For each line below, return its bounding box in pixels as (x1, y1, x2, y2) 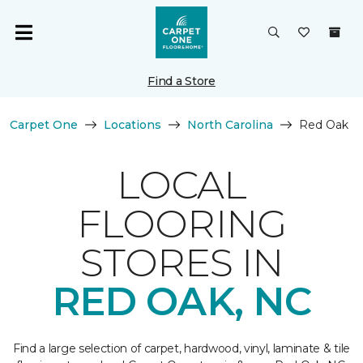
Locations (104, 117, 161, 132)
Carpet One (10, 117, 78, 132)
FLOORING (77, 200, 286, 247)
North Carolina (187, 117, 273, 132)
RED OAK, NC (52, 278, 311, 325)
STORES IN (79, 239, 284, 286)
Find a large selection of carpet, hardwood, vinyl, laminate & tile (13, 341, 350, 356)
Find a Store (147, 74, 216, 88)
